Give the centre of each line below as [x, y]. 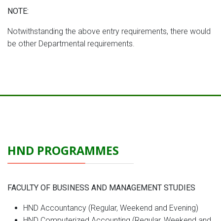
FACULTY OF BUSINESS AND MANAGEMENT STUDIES [101, 188]
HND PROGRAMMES [63, 150]
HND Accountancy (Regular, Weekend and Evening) [111, 208]
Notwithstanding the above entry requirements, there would [109, 31]
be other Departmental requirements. [71, 44]
